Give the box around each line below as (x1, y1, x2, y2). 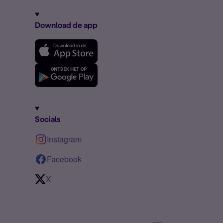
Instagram (47, 133, 82, 145)
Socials (35, 115, 60, 123)
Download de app (35, 21, 98, 29)
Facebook (47, 153, 82, 165)
